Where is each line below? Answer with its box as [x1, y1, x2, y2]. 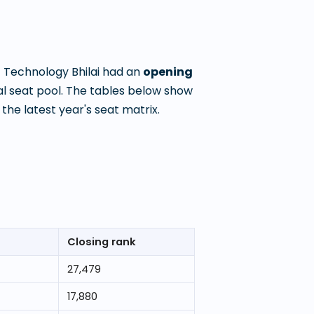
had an [100, 64, 140, 80]
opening [143, 64, 193, 80]
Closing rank [67, 235, 136, 249]
